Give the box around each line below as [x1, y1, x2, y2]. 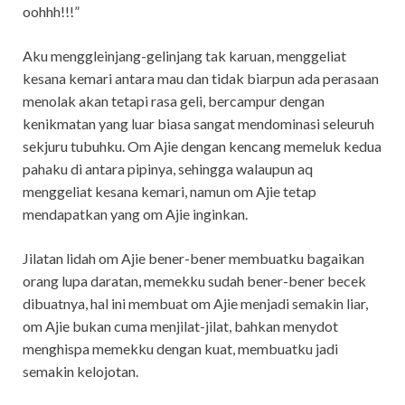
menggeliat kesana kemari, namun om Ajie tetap [23, 182, 316, 200]
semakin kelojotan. [23, 362, 138, 380]
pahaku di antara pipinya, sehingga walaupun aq [23, 159, 313, 177]
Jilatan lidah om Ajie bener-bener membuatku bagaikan [23, 249, 364, 267]
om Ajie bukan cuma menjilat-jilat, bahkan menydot [23, 316, 338, 334]
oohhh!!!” [23, 2, 80, 20]
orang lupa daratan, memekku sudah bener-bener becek [23, 271, 366, 289]
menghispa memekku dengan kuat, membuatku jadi [23, 339, 338, 357]
